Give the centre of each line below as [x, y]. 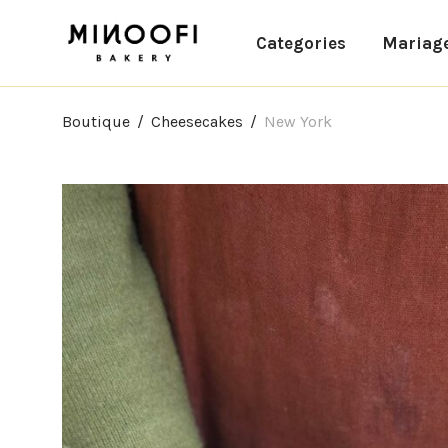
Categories [301, 42]
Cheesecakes [197, 121]
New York [298, 121]
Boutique [96, 121]
